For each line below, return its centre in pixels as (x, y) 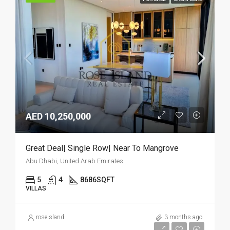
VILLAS (36, 188)
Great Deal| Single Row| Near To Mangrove (102, 148)
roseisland (50, 217)
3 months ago (183, 217)
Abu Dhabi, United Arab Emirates (74, 161)
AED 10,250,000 (58, 116)
